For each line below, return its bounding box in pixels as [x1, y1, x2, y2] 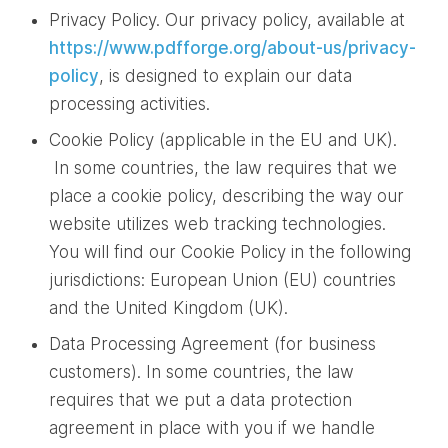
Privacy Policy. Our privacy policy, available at [49, 9, 406, 30]
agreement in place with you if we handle [49, 417, 376, 438]
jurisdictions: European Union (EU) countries [49, 269, 397, 290]
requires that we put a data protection [49, 389, 353, 410]
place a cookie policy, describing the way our [49, 185, 405, 206]
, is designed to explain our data [99, 65, 353, 86]
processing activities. [49, 93, 211, 114]
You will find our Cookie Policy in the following [49, 241, 412, 262]
